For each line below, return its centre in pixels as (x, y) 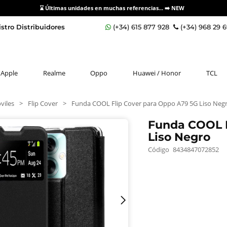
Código (159, 149)
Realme (54, 73)
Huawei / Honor (157, 73)
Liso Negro (179, 137)
